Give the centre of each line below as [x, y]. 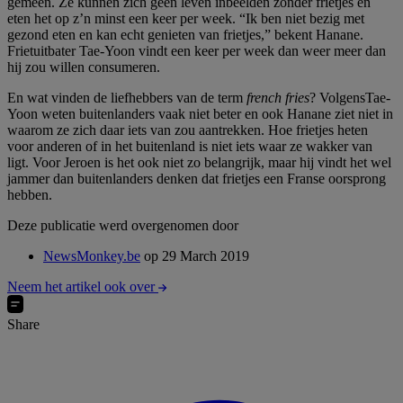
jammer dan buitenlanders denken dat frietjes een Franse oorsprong [197, 178]
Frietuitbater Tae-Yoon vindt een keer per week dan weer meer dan [197, 50]
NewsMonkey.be [92, 255]
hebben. [30, 194]
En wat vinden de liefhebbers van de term [127, 97]
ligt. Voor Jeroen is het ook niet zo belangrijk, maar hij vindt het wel [199, 162]
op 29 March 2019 [197, 255]
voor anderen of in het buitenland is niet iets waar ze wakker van [190, 146]
